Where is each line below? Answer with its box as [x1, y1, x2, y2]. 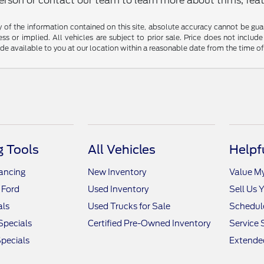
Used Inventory [88, 184, 149, 194]
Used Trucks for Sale [88, 202, 171, 211]
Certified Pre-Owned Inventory [88, 219, 211, 228]
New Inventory [88, 167, 147, 177]
